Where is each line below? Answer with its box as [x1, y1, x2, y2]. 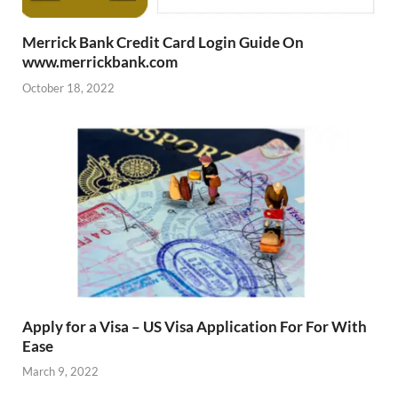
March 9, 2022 [22, 364, 99, 379]
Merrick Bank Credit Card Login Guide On [22, 33, 304, 52]
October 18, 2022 [22, 80, 115, 95]
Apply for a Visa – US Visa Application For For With [22, 316, 367, 336]
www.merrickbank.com [22, 52, 178, 72]
